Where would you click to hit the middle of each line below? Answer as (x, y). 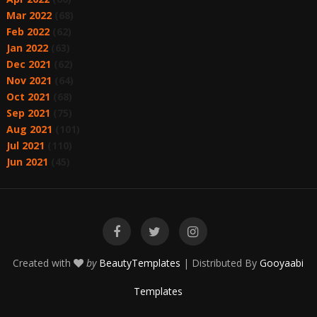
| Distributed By (220, 263)
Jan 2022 (27, 47)
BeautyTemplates (140, 263)
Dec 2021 (28, 64)
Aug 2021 (29, 129)
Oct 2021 (28, 96)
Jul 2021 (25, 145)
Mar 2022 (29, 15)
